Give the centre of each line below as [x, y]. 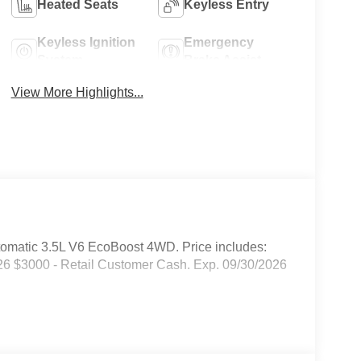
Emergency [219, 42]
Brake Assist [223, 60]
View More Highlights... [77, 92]
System [60, 60]
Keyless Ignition [86, 42]
